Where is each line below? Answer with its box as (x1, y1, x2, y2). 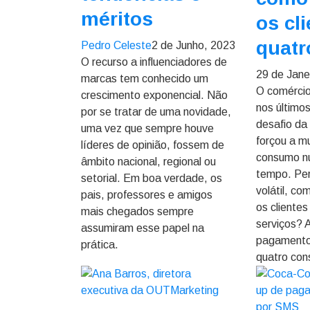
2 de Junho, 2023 (152, 39, 235, 51)
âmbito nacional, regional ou (81, 156, 216, 167)
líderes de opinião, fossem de (81, 139, 224, 151)
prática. (81, 239, 118, 250)
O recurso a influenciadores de (81, 56, 227, 68)
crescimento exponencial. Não (81, 89, 228, 101)
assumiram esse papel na (81, 222, 204, 234)
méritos (81, 8, 153, 30)
